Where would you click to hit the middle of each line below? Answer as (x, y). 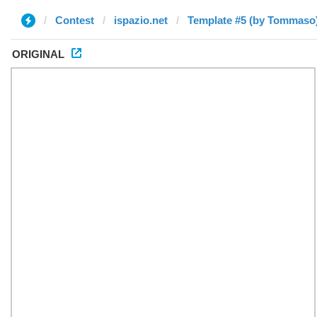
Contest (75, 20)
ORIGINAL (38, 54)
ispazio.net (141, 20)
